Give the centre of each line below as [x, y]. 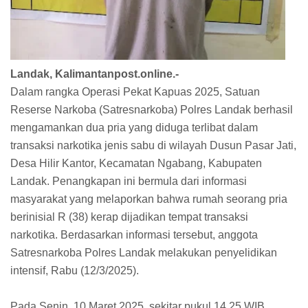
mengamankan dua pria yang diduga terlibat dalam [134, 128]
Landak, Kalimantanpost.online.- [95, 74]
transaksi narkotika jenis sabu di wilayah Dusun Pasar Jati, [153, 146]
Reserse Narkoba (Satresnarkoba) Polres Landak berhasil [152, 110]
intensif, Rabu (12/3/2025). [75, 271]
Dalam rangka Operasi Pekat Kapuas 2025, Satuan [135, 92]
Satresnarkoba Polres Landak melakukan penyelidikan [144, 253]
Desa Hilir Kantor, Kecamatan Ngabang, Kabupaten [136, 164]
